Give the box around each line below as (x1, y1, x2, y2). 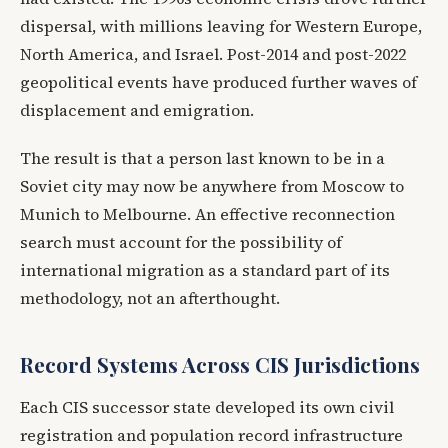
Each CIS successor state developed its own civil (20, 395, 394, 418)
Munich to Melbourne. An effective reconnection (20, 202, 395, 225)
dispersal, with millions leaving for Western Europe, (20, 14, 422, 37)
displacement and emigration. (20, 98, 254, 121)
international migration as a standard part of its (20, 258, 390, 281)
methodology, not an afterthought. (20, 286, 280, 309)
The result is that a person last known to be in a (20, 146, 385, 169)
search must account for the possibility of (20, 230, 342, 253)
